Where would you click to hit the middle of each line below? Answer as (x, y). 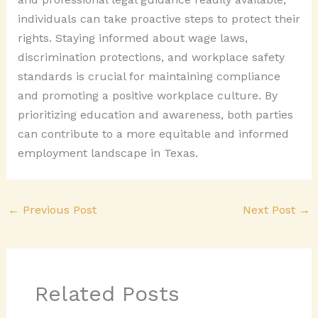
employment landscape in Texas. (108, 153)
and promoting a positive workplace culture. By (147, 95)
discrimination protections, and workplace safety (151, 57)
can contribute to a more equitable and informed (153, 133)
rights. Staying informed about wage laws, (132, 38)
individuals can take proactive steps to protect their (159, 18)
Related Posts (107, 294)
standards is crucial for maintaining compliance (149, 76)
